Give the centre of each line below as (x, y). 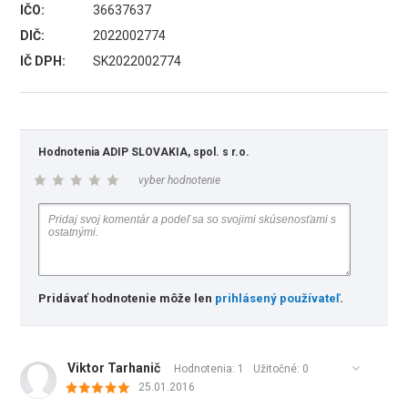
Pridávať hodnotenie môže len (127, 298)
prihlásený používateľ (278, 298)
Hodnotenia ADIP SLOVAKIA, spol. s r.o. (236, 152)
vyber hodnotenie (180, 180)
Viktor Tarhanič (114, 368)
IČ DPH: (43, 61)
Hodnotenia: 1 (209, 369)
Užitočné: (278, 369)
